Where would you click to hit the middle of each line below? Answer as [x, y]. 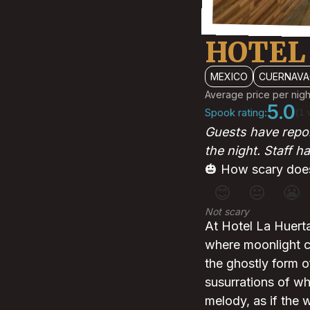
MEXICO [229, 77]
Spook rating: [236, 112]
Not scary [227, 212]
